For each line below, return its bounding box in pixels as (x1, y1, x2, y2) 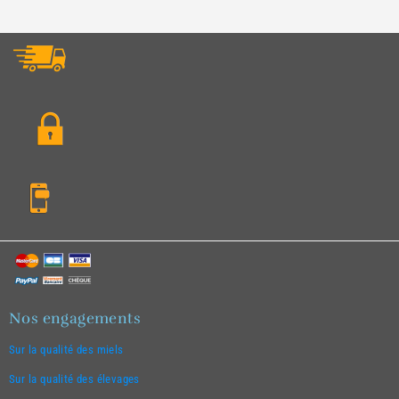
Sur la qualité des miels (9, 343, 124, 357)
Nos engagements (9, 309, 141, 329)
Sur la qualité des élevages (9, 372, 140, 387)
